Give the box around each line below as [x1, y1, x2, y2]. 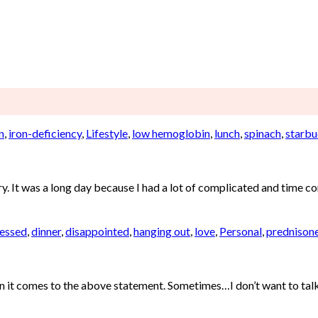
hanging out [133, 224, 190, 238]
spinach [244, 126, 281, 141]
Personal [219, 224, 262, 238]
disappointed [65, 224, 129, 238]
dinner [31, 224, 61, 238]
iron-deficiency [9, 126, 82, 141]
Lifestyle [86, 126, 128, 141]
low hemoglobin [132, 126, 210, 141]
